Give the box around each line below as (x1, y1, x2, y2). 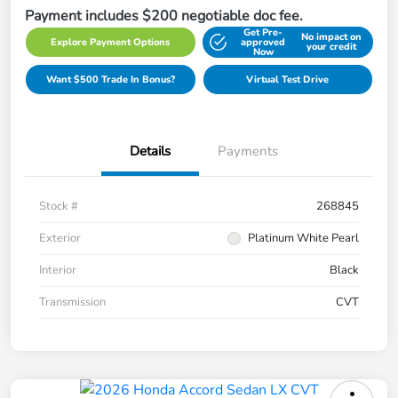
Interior (39, 261, 76, 278)
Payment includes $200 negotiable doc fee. (25, 5, 303, 26)
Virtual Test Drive (246, 72, 330, 86)
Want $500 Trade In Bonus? (45, 72, 175, 86)
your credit (306, 40, 356, 54)
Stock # (39, 197, 78, 214)
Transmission (39, 293, 106, 310)
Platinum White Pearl (248, 229, 359, 246)
